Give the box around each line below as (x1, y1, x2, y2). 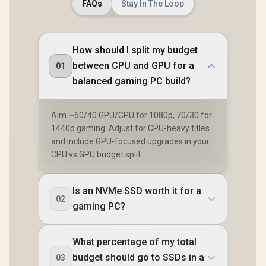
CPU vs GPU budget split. (51, 149, 142, 159)
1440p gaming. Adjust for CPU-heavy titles (51, 123, 210, 133)
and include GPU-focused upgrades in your (51, 136, 210, 146)
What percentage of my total (72, 236, 197, 248)
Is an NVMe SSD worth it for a (72, 185, 201, 197)
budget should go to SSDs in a (72, 251, 204, 263)
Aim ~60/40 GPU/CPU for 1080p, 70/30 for (51, 110, 212, 120)
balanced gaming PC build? (72, 75, 191, 87)
